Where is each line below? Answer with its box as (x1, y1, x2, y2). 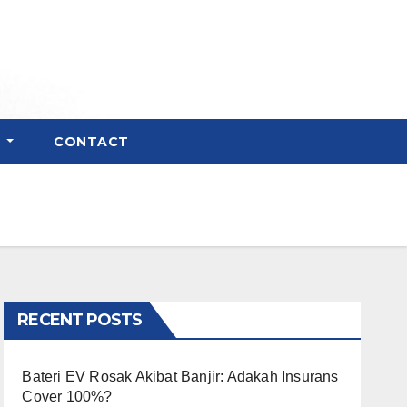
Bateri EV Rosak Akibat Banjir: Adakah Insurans (22, 369, 339, 384)
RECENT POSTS (17, 310, 143, 330)
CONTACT (54, 134, 129, 150)
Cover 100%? (22, 389, 113, 404)
